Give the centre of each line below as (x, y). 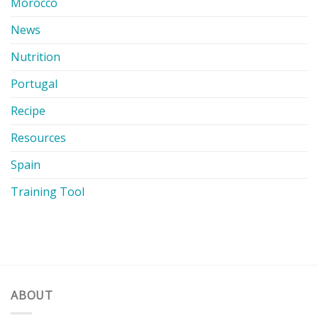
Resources (38, 138)
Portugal (34, 84)
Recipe (28, 111)
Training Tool (48, 192)
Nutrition (35, 57)
